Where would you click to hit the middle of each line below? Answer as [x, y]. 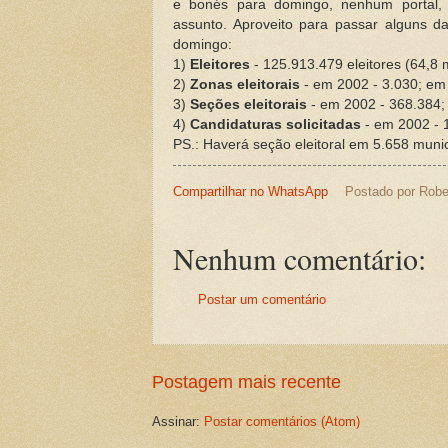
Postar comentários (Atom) [282, 421]
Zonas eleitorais [245, 84]
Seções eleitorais [248, 104]
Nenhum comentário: [299, 258]
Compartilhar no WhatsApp [250, 191]
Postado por [381, 191]
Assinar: [178, 421]
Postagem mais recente [246, 381]
